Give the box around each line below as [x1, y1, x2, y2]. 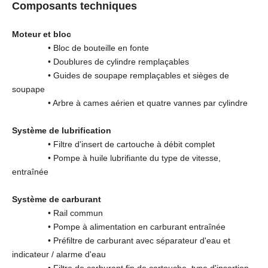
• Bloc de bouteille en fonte [12, 42, 149, 53]
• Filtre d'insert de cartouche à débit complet [12, 139, 215, 149]
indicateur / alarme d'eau [12, 249, 106, 259]
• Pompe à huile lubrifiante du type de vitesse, [12, 153, 221, 163]
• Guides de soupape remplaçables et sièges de [12, 70, 229, 80]
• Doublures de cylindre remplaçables [12, 56, 189, 66]
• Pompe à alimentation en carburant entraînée [12, 221, 226, 232]
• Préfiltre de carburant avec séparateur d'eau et [12, 235, 230, 245]
